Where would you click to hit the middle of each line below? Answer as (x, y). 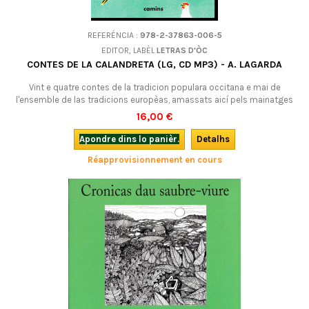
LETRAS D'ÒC (182, 50)
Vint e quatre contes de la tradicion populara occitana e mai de (154, 87)
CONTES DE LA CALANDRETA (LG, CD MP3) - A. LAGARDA (154, 64)
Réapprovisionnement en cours (154, 160)
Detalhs (213, 139)
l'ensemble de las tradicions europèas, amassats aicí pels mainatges (154, 100)
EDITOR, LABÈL (129, 50)
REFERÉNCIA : (113, 35)
